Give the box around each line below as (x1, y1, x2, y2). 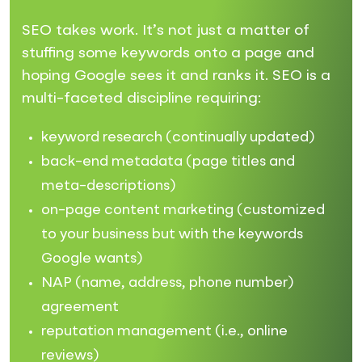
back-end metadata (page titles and (41, 154, 295, 169)
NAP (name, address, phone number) (41, 276, 294, 290)
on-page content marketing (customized (41, 203, 325, 217)
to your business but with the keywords (41, 227, 303, 242)
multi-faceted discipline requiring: (22, 90, 261, 106)
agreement (41, 300, 119, 314)
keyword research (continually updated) (41, 130, 315, 145)
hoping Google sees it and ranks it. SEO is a (22, 68, 330, 83)
